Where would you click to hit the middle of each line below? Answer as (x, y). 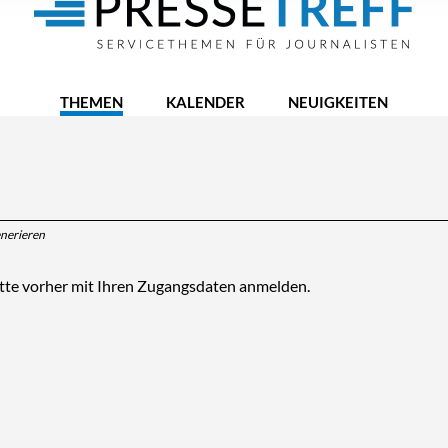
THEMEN (91, 102)
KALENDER (205, 102)
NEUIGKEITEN (338, 102)
